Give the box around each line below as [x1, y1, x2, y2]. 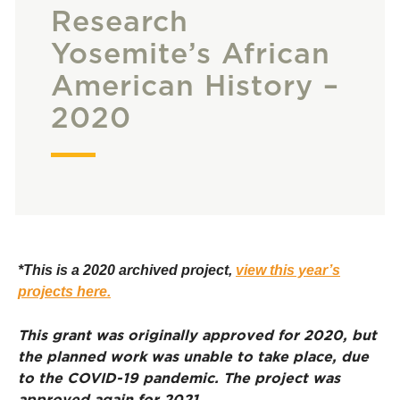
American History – [51, 72, 339, 101]
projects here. [18, 284, 111, 299]
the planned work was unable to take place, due [18, 350, 369, 364]
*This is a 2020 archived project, [18, 262, 236, 278]
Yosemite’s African [51, 40, 330, 69]
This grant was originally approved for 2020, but [18, 329, 377, 343]
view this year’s [236, 262, 340, 278]
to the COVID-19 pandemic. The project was [18, 371, 340, 386]
